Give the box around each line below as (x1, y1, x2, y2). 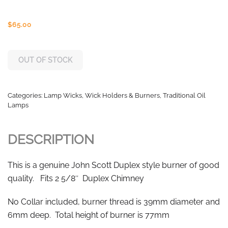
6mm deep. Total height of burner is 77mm (8, 210, 169, 220)
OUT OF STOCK (18, 56, 72, 65)
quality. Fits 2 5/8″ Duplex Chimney (8, 174, 144, 184)
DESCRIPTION (8, 132, 94, 148)
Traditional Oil (163, 92, 206, 100)
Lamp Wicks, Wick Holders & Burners (44, 92, 160, 100)
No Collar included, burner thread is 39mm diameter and (8, 197, 220, 207)
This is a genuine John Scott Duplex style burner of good (8, 160, 219, 170)
